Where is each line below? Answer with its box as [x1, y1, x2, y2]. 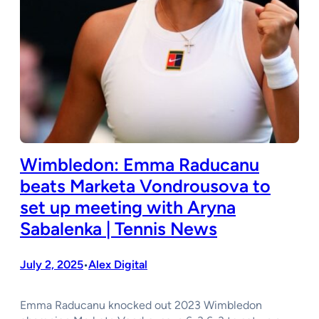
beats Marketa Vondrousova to [20, 175, 271, 197]
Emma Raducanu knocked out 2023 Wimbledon [20, 298, 262, 312]
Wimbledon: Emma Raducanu [20, 154, 259, 176]
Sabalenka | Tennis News [20, 218, 217, 240]
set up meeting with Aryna [20, 197, 236, 219]
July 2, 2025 [20, 257, 83, 271]
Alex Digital [88, 257, 147, 271]
